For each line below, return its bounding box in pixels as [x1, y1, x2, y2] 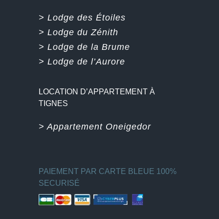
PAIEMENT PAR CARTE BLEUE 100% [39, 167, 176, 176]
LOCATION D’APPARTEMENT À [39, 88, 155, 96]
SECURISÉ [39, 179, 80, 188]
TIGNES [39, 99, 68, 108]
